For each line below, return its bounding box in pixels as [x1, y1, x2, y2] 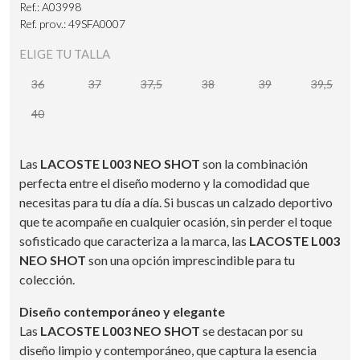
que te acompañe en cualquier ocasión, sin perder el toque [19, 213, 332, 229]
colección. [19, 271, 75, 287]
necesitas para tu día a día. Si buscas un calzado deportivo [19, 194, 333, 210]
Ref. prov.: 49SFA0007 [19, 16, 125, 31]
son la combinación [200, 155, 308, 171]
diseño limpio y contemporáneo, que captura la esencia [19, 342, 317, 358]
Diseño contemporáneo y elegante [19, 303, 225, 319]
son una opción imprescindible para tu [86, 252, 295, 268]
